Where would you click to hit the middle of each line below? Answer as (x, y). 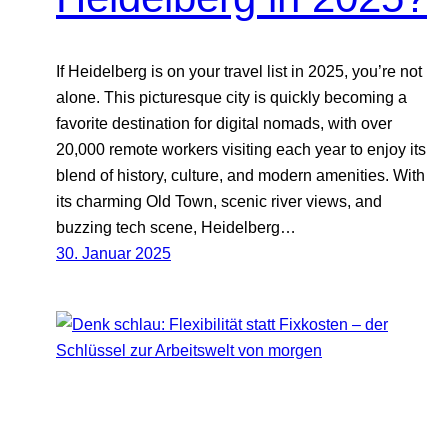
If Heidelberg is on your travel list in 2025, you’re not (239, 70)
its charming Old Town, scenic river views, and (219, 200)
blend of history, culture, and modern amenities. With (240, 174)
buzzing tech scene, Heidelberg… (176, 226)
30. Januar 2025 (113, 252)
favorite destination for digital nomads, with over (224, 122)
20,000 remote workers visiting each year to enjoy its (241, 148)
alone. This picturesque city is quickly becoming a (231, 96)
